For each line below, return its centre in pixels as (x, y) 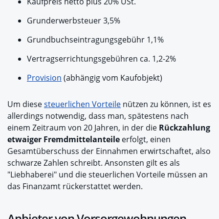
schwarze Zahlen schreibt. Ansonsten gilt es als (94, 163)
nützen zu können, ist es (166, 104)
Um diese (26, 104)
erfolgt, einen (145, 139)
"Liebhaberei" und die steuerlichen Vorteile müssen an (108, 174)
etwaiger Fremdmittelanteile (64, 139)
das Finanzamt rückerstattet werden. (75, 186)
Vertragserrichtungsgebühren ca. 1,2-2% (102, 58)
